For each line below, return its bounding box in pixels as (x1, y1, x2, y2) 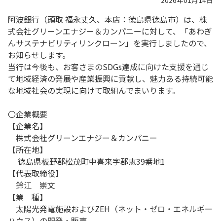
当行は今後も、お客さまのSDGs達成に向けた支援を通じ (8, 61, 209, 73)
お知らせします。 (8, 49, 70, 61)
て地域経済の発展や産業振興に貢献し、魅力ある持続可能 (8, 73, 213, 84)
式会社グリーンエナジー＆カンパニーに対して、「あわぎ (8, 25, 212, 37)
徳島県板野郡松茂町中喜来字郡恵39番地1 (8, 155, 165, 167)
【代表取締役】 (8, 167, 63, 179)
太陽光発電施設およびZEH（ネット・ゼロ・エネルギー (8, 203, 213, 215)
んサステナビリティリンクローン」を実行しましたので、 (8, 37, 212, 49)
